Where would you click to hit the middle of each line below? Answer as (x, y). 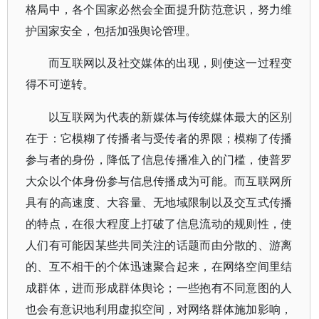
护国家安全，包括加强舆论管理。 (111, 30)
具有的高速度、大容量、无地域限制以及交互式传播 (159, 202)
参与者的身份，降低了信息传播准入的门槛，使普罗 (159, 159)
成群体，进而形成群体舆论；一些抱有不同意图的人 (159, 288)
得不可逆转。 (60, 84)
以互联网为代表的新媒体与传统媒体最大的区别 (171, 117)
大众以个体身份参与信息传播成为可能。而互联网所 (159, 181)
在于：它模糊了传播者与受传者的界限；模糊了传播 (159, 138)
